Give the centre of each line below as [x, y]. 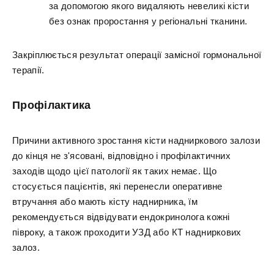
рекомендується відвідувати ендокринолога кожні [121, 217]
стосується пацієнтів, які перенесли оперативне [117, 186]
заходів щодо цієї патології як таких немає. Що [115, 171]
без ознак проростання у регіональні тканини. [148, 21]
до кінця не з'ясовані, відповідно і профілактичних [121, 156]
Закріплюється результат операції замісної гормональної [137, 55]
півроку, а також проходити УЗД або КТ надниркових [127, 232]
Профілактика [52, 105]
